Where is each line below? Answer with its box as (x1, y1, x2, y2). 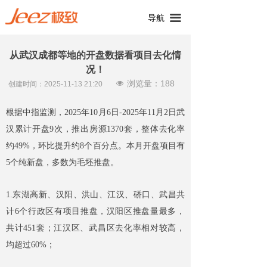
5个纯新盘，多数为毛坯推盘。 (6, 158, 119, 167)
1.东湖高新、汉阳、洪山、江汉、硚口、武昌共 (6, 190, 185, 199)
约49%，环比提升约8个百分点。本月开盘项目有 (6, 141, 185, 150)
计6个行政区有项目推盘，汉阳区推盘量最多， (6, 207, 185, 216)
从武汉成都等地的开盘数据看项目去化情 (10, 48, 181, 61)
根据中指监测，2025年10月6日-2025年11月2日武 (6, 108, 185, 117)
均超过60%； (6, 240, 55, 249)
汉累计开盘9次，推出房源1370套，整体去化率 (6, 125, 185, 133)
